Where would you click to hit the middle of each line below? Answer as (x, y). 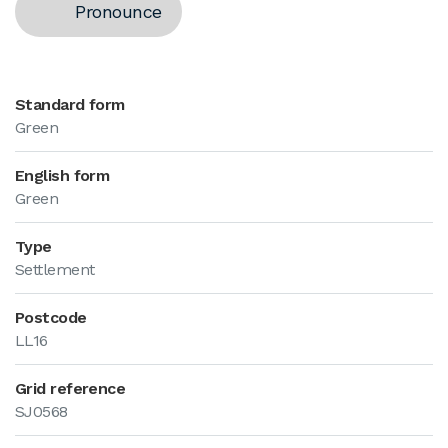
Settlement (55, 269)
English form (62, 175)
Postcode (51, 317)
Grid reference (70, 388)
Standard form (70, 104)
